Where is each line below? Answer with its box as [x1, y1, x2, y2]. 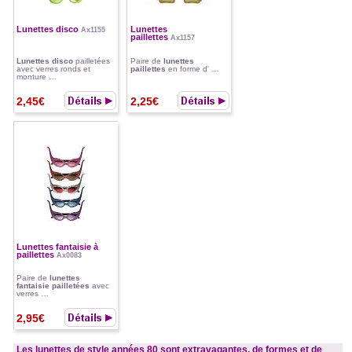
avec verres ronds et [16, 64, 91, 73]
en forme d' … [165, 64, 219, 73]
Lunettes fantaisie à [16, 241, 99, 251]
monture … [16, 71, 57, 81]
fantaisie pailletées [16, 281, 90, 291]
